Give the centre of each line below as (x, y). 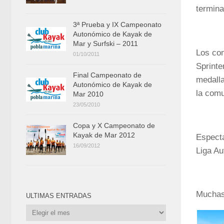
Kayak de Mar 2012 (104, 135)
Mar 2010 (88, 94)
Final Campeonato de (107, 75)
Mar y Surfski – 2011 (105, 44)
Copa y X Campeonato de (114, 126)
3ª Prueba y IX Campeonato (117, 25)
